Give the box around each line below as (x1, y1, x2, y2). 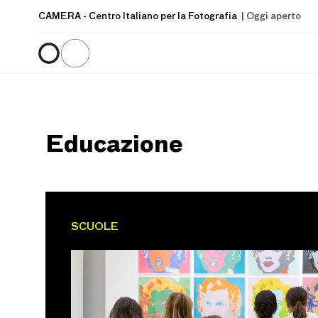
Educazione (45, 128, 182, 158)
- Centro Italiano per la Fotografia (82, 11, 237, 21)
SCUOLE (71, 220, 119, 232)
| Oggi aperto (238, 11, 301, 21)
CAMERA (38, 11, 83, 21)
